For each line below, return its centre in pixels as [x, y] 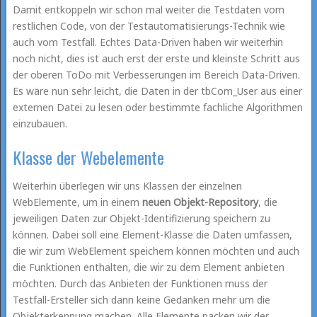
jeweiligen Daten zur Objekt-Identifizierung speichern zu [141, 218]
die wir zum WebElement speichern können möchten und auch [156, 250]
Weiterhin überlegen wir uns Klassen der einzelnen [127, 185]
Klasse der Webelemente [88, 157]
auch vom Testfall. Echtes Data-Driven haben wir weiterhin [148, 42]
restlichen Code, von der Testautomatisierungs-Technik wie [149, 25]
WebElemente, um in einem [77, 202]
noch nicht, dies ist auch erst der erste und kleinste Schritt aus [156, 58]
